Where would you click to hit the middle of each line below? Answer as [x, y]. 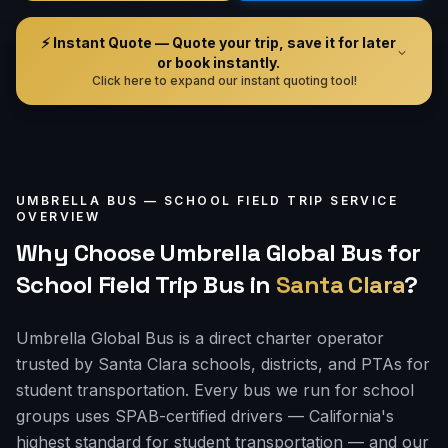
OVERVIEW [58, 216]
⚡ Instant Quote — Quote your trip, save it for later [218, 42]
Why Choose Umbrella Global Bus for [218, 252]
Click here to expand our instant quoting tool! [224, 80]
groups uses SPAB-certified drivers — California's [205, 416]
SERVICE [361, 200]
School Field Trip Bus [130, 284]
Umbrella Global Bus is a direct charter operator [200, 338]
